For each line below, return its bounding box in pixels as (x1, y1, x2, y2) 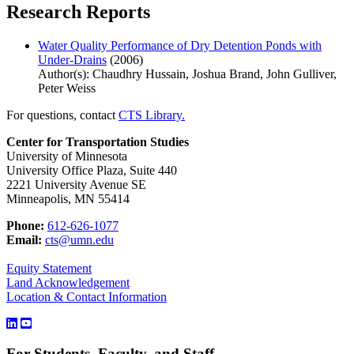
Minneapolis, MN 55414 (6, 191, 130, 205)
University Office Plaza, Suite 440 (6, 163, 177, 177)
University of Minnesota (6, 149, 127, 163)
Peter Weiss (38, 81, 96, 95)
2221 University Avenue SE (6, 177, 146, 191)
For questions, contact (6, 107, 119, 122)
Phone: (6, 218, 44, 232)
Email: (6, 232, 42, 247)
